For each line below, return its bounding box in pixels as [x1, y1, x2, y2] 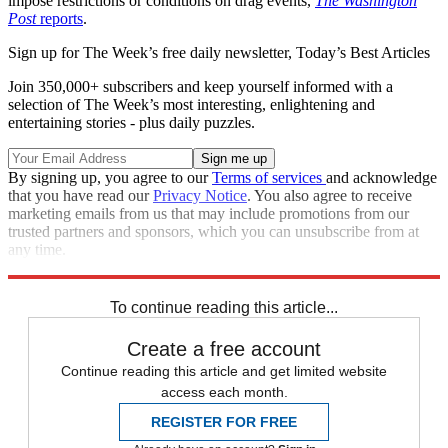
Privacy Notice [153, 187, 247, 205]
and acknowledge [326, 169, 437, 187]
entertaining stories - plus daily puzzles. [8, 114, 255, 132]
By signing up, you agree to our [8, 169, 212, 187]
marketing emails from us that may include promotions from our [8, 205, 409, 223]
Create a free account [127, 338, 321, 361]
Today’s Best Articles [296, 44, 430, 62]
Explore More [8, 259, 96, 277]
